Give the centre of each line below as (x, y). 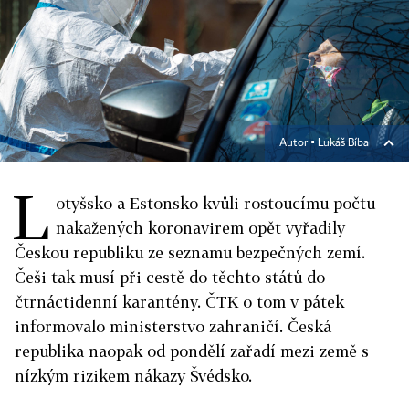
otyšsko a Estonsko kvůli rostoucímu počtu (215, 203)
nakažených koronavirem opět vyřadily (200, 228)
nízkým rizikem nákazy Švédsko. (133, 376)
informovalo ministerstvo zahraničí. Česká (173, 326)
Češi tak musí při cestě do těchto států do (170, 277)
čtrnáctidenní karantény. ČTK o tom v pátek (179, 302)
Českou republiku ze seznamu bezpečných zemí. (190, 252)
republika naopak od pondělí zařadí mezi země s (192, 351)
